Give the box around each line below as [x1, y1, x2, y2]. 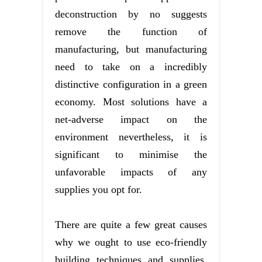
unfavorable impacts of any [55, 166, 207, 178]
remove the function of [55, 26, 207, 38]
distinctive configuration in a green [55, 78, 207, 91]
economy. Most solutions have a [55, 96, 207, 108]
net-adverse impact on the [55, 113, 207, 126]
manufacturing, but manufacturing [55, 43, 207, 56]
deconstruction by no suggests [55, 8, 207, 20]
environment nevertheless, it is [55, 131, 207, 143]
